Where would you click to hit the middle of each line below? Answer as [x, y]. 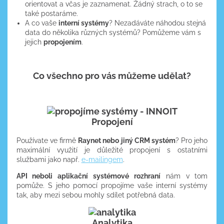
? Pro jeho [192, 141]
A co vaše [42, 23]
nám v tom [184, 176]
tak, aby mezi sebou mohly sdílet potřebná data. [95, 195]
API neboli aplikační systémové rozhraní [88, 176]
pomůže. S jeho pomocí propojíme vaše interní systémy [112, 186]
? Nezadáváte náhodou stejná [158, 23]
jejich [34, 42]
